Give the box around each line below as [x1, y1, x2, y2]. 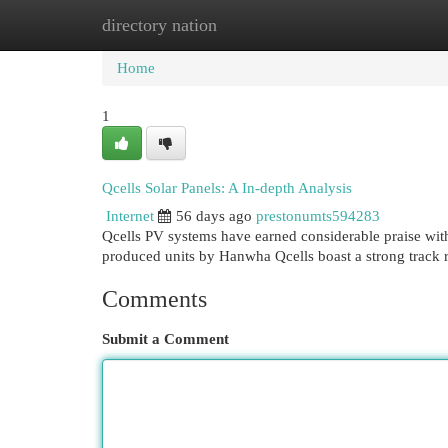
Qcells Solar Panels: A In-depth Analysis [102, 180, 352, 196]
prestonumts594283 [256, 208, 380, 224]
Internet [106, 208, 154, 224]
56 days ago [176, 208, 252, 224]
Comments [102, 286, 207, 312]
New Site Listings [200, 17, 309, 33]
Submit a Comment [102, 331, 229, 347]
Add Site [339, 17, 393, 33]
